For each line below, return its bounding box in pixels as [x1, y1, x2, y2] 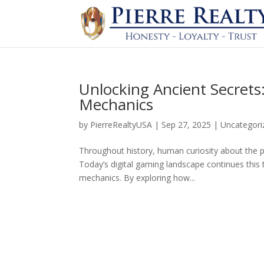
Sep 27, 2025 [161, 119, 212, 130]
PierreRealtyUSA [90, 119, 153, 130]
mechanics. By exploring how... [79, 172, 196, 183]
